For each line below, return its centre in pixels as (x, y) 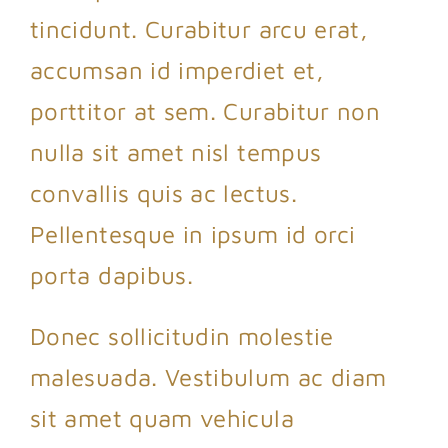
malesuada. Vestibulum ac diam (208, 377)
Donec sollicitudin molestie (181, 336)
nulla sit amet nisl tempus (175, 152)
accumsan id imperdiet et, (176, 70)
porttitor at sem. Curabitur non (205, 111)
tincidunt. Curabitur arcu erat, (199, 29)
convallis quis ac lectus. (163, 193)
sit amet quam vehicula (161, 418)
